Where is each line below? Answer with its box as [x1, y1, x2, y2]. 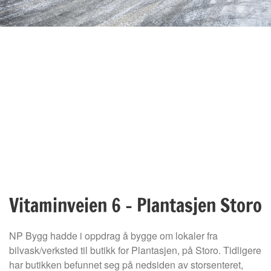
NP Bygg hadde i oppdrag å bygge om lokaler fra [9, 229, 218, 243]
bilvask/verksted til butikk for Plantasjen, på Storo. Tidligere [9, 243, 261, 257]
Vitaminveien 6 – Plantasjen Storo [9, 192, 262, 218]
